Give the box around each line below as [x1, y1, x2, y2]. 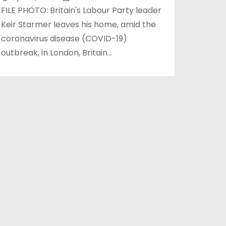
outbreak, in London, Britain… [1, 47, 112, 59]
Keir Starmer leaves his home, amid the [1, 19, 156, 30]
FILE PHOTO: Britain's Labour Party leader [1, 5, 161, 16]
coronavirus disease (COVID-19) [1, 33, 127, 44]
